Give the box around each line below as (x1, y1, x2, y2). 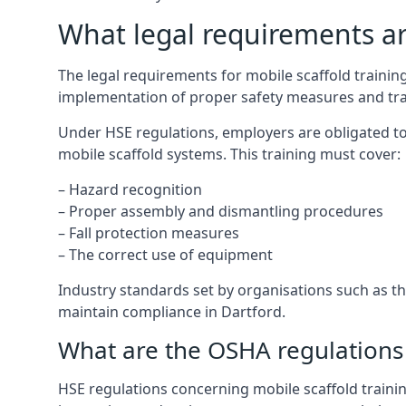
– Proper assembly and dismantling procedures (58, 201, 383, 221)
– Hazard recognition (58, 179, 202, 199)
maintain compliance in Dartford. (58, 302, 285, 322)
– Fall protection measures (58, 223, 239, 243)
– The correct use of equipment (58, 245, 273, 265)
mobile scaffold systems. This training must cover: (58, 144, 401, 164)
